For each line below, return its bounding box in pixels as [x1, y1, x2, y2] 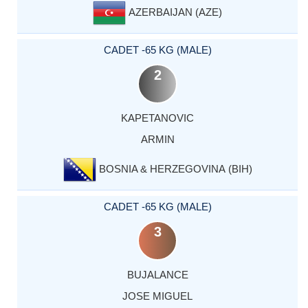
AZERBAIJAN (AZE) [126, 6, 222, 19]
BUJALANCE [126, 269, 188, 281]
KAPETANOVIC [121, 112, 194, 124]
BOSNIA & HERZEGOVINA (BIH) [96, 163, 252, 175]
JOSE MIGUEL [122, 290, 192, 302]
